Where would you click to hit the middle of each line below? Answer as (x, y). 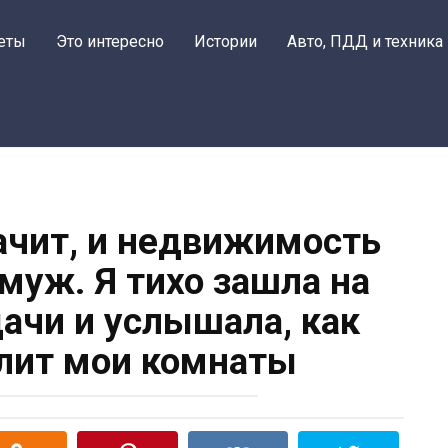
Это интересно (110, 41)
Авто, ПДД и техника (365, 41)
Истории (225, 41)
